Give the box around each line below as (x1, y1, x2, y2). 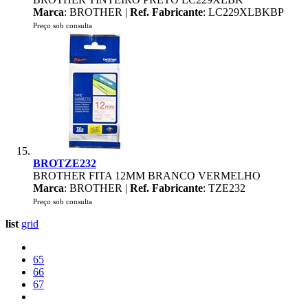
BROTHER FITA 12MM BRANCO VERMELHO (33, 170, 261, 181)
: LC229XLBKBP (203, 6, 284, 18)
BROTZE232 (33, 157, 96, 169)
